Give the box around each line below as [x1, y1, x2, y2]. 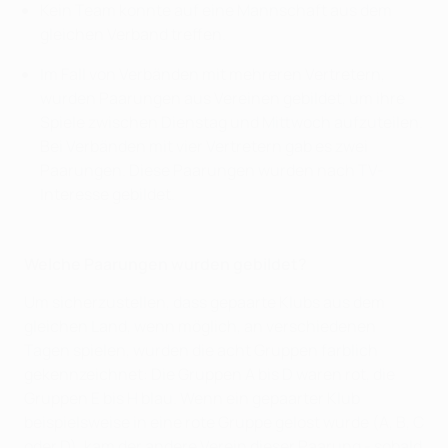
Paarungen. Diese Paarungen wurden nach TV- [40, 159, 384, 182]
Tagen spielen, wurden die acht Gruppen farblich [24, 339, 378, 362]
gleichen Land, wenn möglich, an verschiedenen [24, 315, 376, 338]
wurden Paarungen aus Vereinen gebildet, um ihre [40, 87, 405, 110]
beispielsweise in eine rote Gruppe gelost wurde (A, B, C [24, 411, 424, 434]
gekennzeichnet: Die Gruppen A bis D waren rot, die [24, 363, 395, 386]
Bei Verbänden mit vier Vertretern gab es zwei [40, 135, 368, 158]
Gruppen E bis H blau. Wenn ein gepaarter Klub [24, 387, 360, 410]
